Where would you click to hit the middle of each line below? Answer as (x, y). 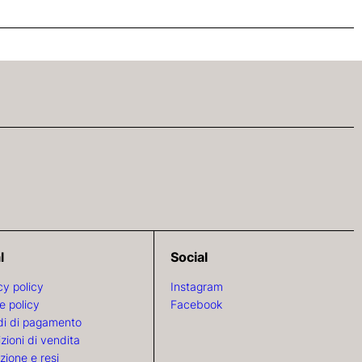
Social (189, 257)
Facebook (196, 304)
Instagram (196, 286)
